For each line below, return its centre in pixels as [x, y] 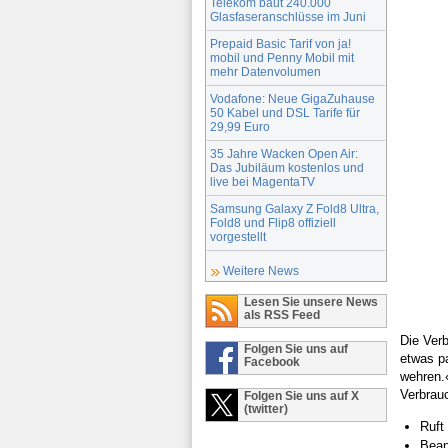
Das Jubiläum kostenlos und [287, 167]
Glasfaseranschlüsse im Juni [288, 16]
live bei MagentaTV [262, 181]
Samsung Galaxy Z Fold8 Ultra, [294, 208]
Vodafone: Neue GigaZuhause [292, 98]
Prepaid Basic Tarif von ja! [280, 43]
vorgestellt [238, 236]
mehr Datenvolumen [265, 71]
